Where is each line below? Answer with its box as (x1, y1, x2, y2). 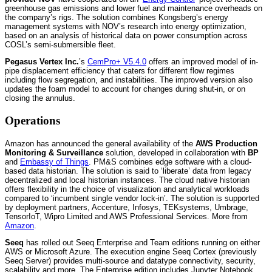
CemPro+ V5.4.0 (87, 57, 146, 67)
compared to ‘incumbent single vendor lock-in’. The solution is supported (5, 193, 259, 203)
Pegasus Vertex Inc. (5, 57, 79, 67)
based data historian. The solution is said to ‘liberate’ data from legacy (5, 166, 251, 175)
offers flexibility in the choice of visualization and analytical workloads (5, 184, 250, 194)
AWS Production (195, 138, 257, 148)
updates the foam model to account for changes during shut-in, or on (5, 84, 245, 94)
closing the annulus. (5, 93, 75, 103)
